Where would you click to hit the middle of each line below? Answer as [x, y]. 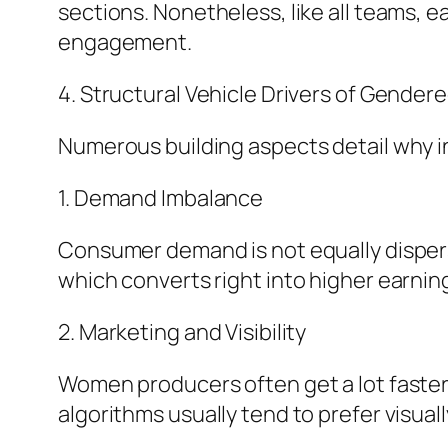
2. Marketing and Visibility [182, 332]
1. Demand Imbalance [161, 198]
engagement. [125, 42]
